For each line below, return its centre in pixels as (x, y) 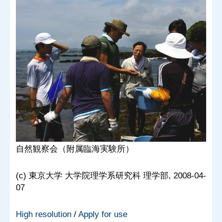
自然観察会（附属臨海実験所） (75, 149)
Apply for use (103, 215)
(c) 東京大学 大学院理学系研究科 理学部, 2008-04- (111, 176)
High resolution (44, 215)
